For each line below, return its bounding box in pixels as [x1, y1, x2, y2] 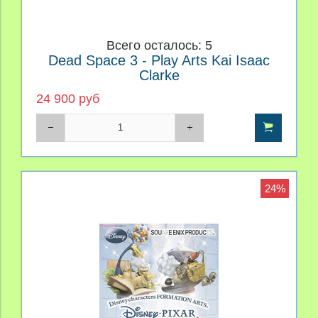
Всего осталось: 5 [106, 38, 212, 53]
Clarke [138, 67, 180, 84]
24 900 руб [36, 91, 99, 106]
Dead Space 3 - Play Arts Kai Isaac [48, 53, 270, 69]
